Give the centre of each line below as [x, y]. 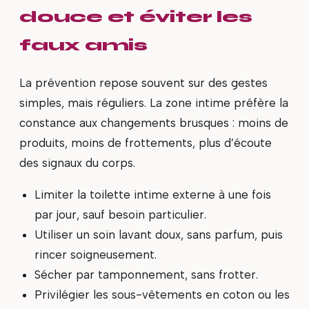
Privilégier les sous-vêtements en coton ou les [162, 294]
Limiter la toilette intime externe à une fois [152, 194]
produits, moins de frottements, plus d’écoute [146, 143]
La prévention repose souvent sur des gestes [143, 83]
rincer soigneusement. [95, 254]
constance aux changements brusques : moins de [154, 123]
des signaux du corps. [77, 163]
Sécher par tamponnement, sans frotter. [146, 274]
